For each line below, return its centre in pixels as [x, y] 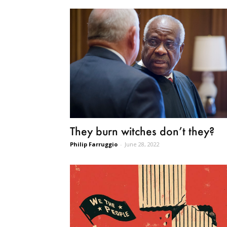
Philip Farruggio [94, 144]
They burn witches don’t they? [142, 131]
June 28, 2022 [142, 144]
